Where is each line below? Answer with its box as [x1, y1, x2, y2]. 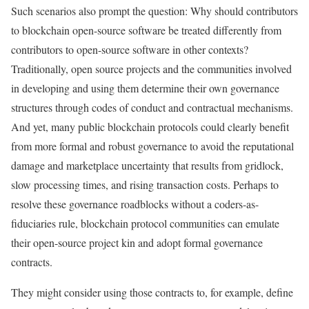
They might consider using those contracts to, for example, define [11, 285, 293, 299]
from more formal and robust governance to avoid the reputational [11, 139, 294, 153]
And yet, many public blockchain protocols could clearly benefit [11, 119, 289, 134]
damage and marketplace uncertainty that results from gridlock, [11, 158, 283, 172]
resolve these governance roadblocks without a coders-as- [11, 197, 259, 211]
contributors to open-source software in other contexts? [11, 42, 248, 57]
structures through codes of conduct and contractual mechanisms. [11, 100, 293, 114]
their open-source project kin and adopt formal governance [11, 235, 263, 250]
